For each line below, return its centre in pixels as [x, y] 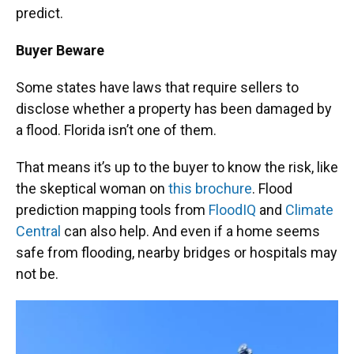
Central [38, 232]
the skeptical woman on [92, 189]
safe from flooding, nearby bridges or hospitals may [177, 253]
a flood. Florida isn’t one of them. [116, 130]
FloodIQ [232, 210]
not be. [37, 274]
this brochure [210, 189]
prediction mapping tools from [112, 210]
